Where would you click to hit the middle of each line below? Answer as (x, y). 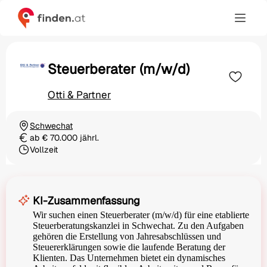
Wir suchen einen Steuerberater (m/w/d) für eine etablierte (141, 215)
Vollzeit (44, 150)
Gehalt (30, 143)
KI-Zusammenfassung (86, 201)
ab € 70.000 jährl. (64, 138)
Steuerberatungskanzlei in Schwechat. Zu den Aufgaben (138, 226)
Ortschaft (35, 131)
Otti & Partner (79, 95)
